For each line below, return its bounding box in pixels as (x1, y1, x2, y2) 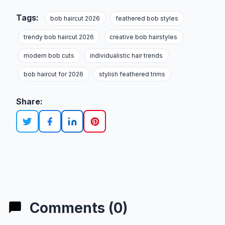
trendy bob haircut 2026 (24, 33, 94, 41)
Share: (16, 96, 43, 107)
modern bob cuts (24, 52, 75, 60)
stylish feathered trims (99, 70, 166, 78)
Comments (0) (26, 199, 128, 216)
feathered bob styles (116, 15, 179, 23)
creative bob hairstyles (109, 33, 178, 41)
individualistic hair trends (90, 52, 163, 60)
